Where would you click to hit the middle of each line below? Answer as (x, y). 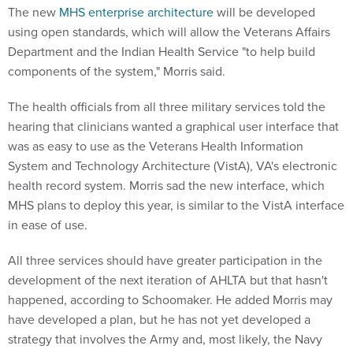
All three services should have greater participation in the (165, 260)
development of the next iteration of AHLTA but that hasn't (168, 280)
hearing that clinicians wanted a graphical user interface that (173, 126)
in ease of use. (48, 225)
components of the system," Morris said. (117, 71)
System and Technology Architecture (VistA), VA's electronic (173, 166)
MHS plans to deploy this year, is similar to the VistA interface (176, 205)
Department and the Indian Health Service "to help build (162, 52)
